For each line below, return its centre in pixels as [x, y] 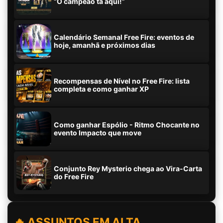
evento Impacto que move [98, 133]
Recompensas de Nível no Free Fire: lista [122, 81]
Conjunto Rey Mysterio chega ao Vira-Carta [128, 168]
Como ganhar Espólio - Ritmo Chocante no [127, 125]
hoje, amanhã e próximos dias [105, 45]
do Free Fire [74, 176]
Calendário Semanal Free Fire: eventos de [124, 37]
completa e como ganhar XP [101, 89]
